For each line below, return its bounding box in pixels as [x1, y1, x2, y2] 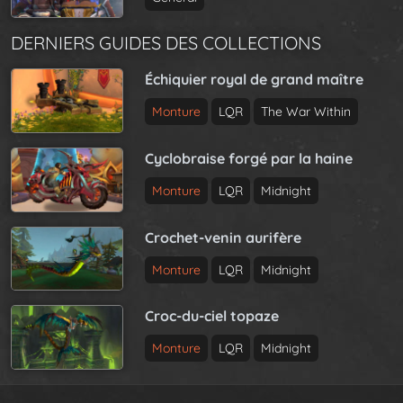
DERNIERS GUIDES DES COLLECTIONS [11, 31, 321, 55]
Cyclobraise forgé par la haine [145, 148, 354, 167]
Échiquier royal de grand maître [145, 70, 364, 89]
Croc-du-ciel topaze [145, 307, 280, 326]
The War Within [261, 103, 352, 121]
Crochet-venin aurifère [145, 228, 302, 246]
